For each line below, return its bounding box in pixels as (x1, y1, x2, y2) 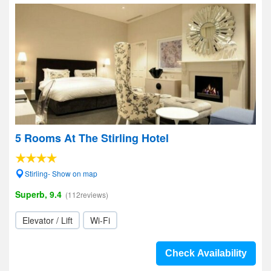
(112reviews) (65, 189, 108, 200)
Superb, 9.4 (15, 188, 62, 200)
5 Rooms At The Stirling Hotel (15, 130, 169, 146)
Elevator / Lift (22, 214, 73, 226)
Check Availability (165, 248, 247, 258)
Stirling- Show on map (25, 168, 97, 178)
